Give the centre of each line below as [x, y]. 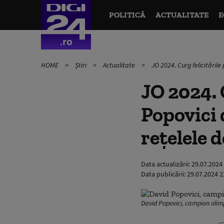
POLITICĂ [127, 15]
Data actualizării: [166, 164]
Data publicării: [164, 174]
